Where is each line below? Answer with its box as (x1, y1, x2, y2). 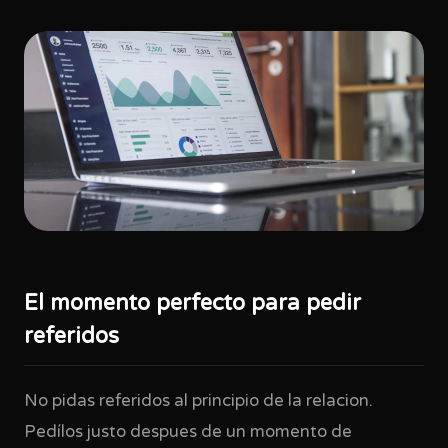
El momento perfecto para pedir (24, 290, 361, 316)
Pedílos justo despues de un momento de (24, 422, 352, 442)
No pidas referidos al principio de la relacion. (24, 391, 373, 411)
